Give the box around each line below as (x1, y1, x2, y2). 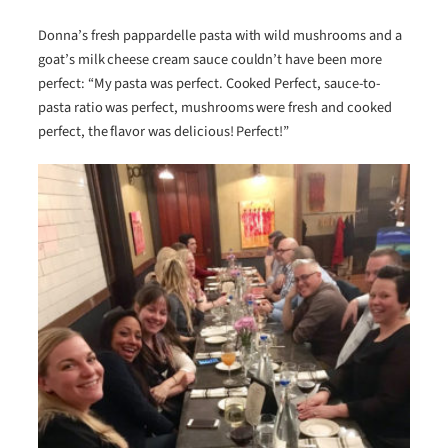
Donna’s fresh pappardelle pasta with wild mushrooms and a (38, 24, 402, 46)
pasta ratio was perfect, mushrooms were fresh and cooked (38, 96, 392, 118)
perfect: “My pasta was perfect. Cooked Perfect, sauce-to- (38, 72, 380, 94)
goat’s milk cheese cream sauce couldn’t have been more (38, 48, 382, 70)
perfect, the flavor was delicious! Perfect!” (38, 120, 290, 142)
